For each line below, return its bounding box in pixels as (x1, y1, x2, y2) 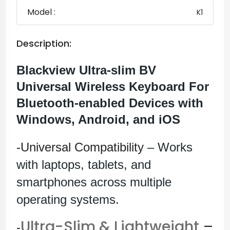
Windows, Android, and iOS (16, 112, 180, 127)
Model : (27, 6, 55, 18)
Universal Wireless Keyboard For (16, 80, 209, 94)
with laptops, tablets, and (16, 158, 151, 172)
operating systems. (16, 193, 119, 207)
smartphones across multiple (16, 175, 171, 189)
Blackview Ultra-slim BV (16, 63, 156, 78)
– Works (144, 140, 193, 155)
